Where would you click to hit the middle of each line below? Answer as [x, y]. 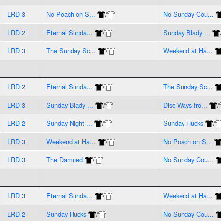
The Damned [64, 159]
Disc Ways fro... [185, 105]
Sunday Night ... [69, 123]
